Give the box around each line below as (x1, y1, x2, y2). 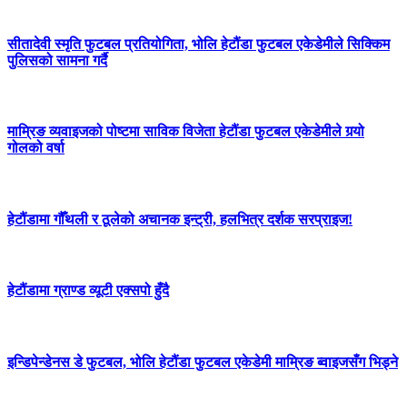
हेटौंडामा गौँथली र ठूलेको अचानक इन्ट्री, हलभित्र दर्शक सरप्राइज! (7, 211, 352, 227)
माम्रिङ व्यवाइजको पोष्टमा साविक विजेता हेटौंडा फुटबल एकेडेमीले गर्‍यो (7, 124, 364, 140)
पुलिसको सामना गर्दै (7, 52, 107, 68)
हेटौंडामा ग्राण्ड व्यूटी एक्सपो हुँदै (7, 283, 169, 299)
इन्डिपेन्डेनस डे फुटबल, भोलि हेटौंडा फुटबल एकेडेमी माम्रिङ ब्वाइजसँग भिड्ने (7, 353, 398, 370)
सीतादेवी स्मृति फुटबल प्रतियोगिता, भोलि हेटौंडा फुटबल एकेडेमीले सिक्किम (7, 35, 390, 52)
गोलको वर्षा (7, 140, 65, 156)
